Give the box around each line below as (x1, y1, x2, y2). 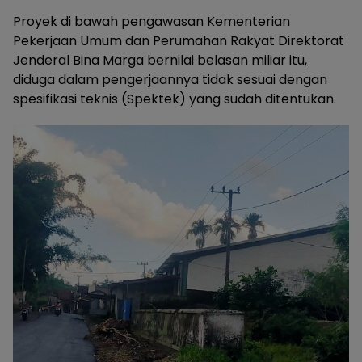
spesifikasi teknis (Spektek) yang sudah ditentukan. (13, 90, 336, 109)
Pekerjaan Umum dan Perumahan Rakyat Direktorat (13, 32, 344, 51)
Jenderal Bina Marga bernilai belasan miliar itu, (13, 51, 307, 70)
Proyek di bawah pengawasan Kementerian (13, 12, 290, 32)
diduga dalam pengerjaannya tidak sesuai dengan (13, 70, 327, 90)
